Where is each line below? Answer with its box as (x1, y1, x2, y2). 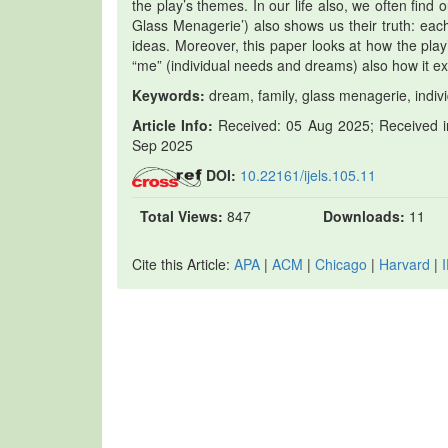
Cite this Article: (132, 254, 234, 275)
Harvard (379, 254, 430, 275)
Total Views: (140, 206, 223, 227)
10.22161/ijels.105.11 (240, 165, 376, 185)
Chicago (315, 254, 367, 275)
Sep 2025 (132, 135, 193, 155)
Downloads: (323, 206, 405, 227)
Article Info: (132, 115, 214, 135)
